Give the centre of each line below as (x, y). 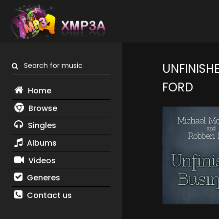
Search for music (50, 66)
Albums (41, 143)
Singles (41, 126)
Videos (41, 160)
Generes (42, 178)
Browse (42, 108)
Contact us (48, 195)
